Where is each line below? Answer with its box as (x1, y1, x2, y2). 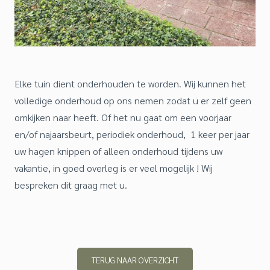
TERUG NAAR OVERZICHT (92, 254, 178, 265)
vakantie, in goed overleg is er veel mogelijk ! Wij (14, 162, 213, 174)
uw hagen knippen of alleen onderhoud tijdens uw (14, 145, 222, 157)
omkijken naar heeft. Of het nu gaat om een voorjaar (14, 111, 231, 124)
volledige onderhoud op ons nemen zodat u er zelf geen (14, 94, 251, 107)
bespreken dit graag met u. (14, 178, 127, 191)
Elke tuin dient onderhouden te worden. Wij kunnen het (14, 77, 246, 90)
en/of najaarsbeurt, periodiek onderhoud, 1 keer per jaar (14, 128, 250, 140)
